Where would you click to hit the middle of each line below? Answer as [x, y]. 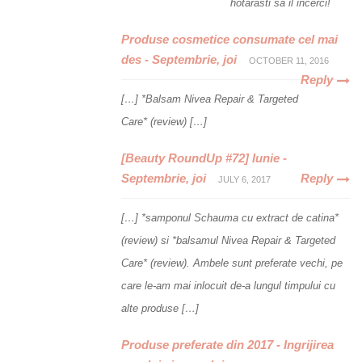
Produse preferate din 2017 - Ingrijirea [227, 345]
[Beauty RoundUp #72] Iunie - [204, 158]
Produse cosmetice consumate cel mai [229, 40]
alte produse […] [160, 309]
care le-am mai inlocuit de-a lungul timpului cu [228, 286]
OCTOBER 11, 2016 [289, 61]
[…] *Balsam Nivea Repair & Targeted [210, 99]
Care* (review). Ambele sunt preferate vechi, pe [232, 263]
